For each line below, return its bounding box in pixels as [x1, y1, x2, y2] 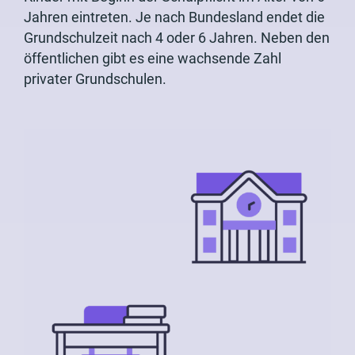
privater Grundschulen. [24, 71, 166, 88]
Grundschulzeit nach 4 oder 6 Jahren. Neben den [24, 29, 330, 47]
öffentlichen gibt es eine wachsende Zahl [24, 50, 281, 67]
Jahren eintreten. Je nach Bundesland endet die [24, 9, 325, 26]
